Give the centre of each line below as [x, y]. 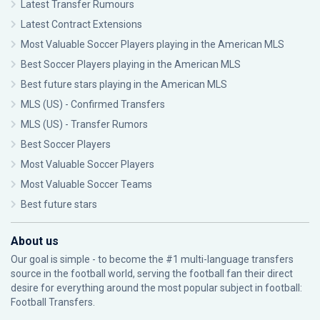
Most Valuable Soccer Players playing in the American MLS [152, 44]
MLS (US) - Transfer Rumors [84, 124]
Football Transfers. [53, 302]
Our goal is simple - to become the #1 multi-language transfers [152, 259]
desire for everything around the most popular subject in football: [156, 288]
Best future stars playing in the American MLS [124, 84]
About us [35, 241]
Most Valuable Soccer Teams [86, 184]
